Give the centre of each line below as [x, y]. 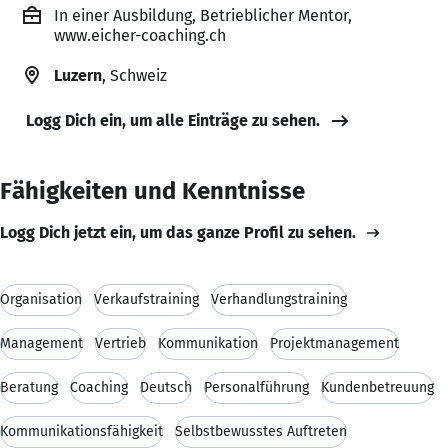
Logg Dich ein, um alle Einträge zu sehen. [173, 120]
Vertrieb [120, 343]
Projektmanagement [334, 343]
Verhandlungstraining [279, 299]
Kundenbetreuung [377, 387]
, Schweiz [134, 75]
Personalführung [256, 387]
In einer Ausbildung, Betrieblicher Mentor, [203, 15]
